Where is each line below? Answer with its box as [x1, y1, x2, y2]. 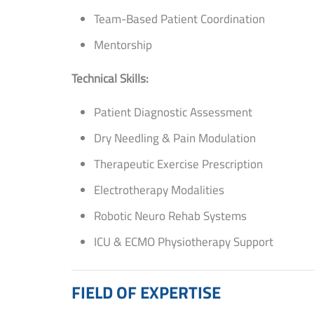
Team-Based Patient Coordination [94, 9, 265, 28]
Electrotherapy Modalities [94, 180, 224, 199]
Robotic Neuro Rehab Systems [94, 206, 247, 225]
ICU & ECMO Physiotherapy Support [94, 232, 273, 251]
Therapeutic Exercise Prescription [94, 154, 263, 173]
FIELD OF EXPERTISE [71, 279, 221, 305]
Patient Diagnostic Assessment [94, 102, 252, 121]
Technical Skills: [71, 69, 149, 88]
